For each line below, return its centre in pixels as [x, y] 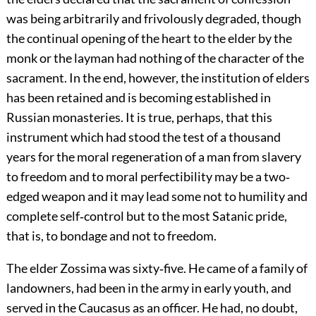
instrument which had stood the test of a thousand [143, 137]
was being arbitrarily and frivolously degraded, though [153, 19]
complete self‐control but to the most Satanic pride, [146, 216]
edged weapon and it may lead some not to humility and [157, 196]
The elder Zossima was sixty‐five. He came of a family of [157, 268]
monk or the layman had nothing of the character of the [155, 58]
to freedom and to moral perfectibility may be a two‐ [148, 177]
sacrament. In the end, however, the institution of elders [158, 78]
